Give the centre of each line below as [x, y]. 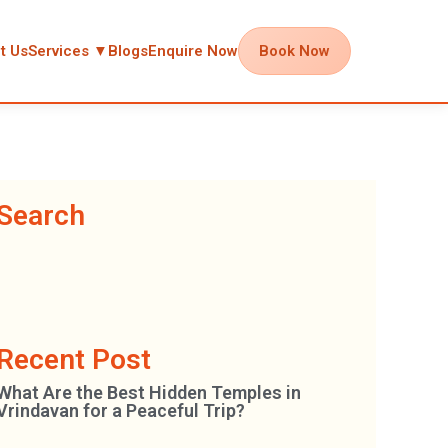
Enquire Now [193, 51]
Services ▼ [68, 51]
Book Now [294, 51]
